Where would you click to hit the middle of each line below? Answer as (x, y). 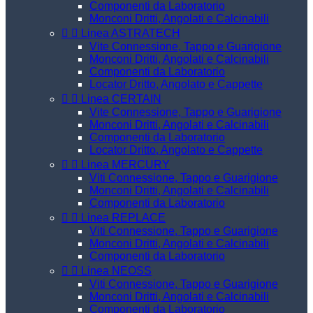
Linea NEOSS (116, 271)
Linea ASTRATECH (131, 33)
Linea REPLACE (123, 218)
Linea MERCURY (125, 165)
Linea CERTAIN (121, 99)
